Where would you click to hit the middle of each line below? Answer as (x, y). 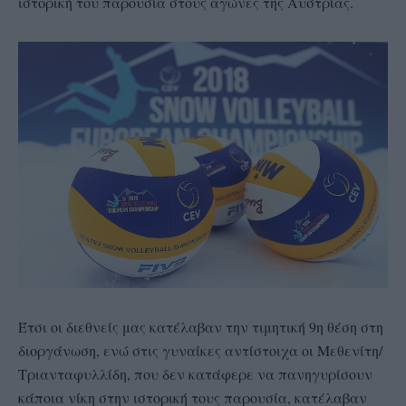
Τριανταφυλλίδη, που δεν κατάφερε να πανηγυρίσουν (195, 373)
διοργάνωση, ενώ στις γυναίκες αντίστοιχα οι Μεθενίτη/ (200, 350)
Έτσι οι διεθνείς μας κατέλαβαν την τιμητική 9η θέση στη (201, 326)
